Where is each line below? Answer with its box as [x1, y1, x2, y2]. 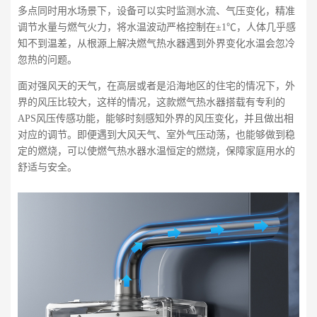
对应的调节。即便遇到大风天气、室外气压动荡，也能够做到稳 [18, 129, 295, 140]
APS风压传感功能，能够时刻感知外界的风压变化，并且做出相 [18, 113, 294, 124]
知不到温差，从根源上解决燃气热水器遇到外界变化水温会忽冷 [18, 38, 295, 49]
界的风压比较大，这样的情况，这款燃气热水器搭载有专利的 [18, 96, 285, 108]
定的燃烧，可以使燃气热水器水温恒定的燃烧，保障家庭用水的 [18, 145, 295, 156]
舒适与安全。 [18, 161, 77, 173]
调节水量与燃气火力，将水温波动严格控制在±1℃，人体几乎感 [18, 21, 296, 33]
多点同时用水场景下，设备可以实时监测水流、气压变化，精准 [18, 5, 295, 16]
